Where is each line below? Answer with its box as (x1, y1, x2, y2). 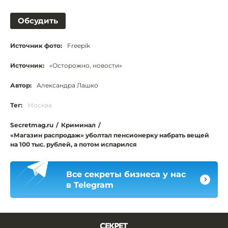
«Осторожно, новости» (49, 61, 122, 69)
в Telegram (66, 180, 113, 190)
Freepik (67, 41, 90, 49)
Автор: (10, 81, 32, 89)
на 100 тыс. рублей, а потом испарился (10, 140, 137, 148)
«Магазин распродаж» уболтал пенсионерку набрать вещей (10, 131, 209, 139)
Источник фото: (10, 41, 62, 49)
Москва (27, 101, 52, 109)
